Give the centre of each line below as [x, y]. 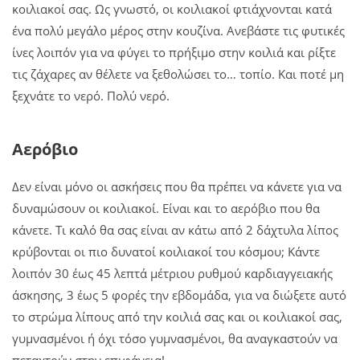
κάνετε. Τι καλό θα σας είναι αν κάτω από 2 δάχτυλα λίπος [175, 229]
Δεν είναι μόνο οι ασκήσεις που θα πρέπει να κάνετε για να [177, 186]
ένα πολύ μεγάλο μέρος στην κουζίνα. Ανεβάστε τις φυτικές [178, 30]
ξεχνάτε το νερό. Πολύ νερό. [91, 95]
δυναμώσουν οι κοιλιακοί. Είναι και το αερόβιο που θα [166, 208]
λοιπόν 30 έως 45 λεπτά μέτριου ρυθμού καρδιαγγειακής [172, 273]
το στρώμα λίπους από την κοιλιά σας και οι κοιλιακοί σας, [177, 316]
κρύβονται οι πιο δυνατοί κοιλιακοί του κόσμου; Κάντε [166, 251]
